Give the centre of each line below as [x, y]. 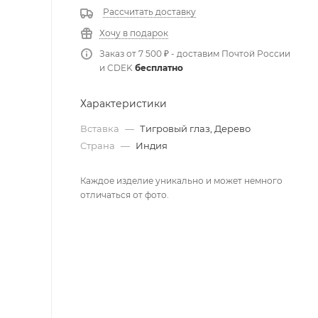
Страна [99, 145]
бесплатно [159, 67]
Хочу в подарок [134, 33]
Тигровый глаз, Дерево [195, 128]
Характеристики [124, 103]
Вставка [101, 128]
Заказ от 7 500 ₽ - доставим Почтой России [195, 53]
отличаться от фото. [125, 194]
